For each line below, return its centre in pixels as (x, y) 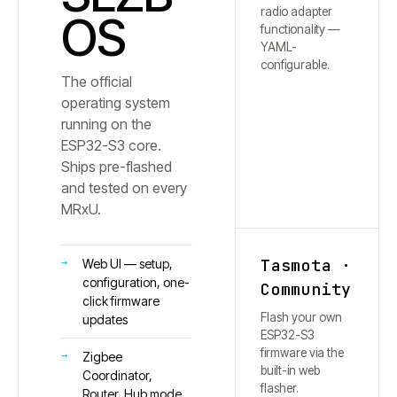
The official (97, 82)
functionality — (301, 29)
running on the (106, 124)
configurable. (296, 65)
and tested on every (124, 188)
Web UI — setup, (128, 264)
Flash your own (302, 318)
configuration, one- (136, 282)
